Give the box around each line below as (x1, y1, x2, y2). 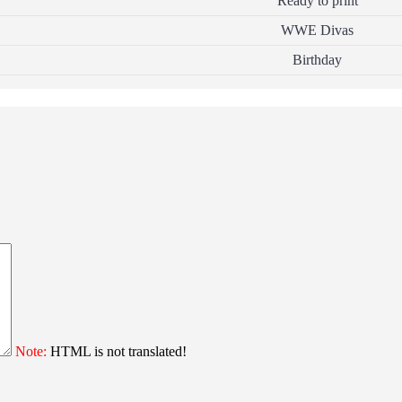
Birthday (293, 52, 342, 68)
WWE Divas (281, 22, 354, 39)
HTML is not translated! (47, 344, 187, 359)
